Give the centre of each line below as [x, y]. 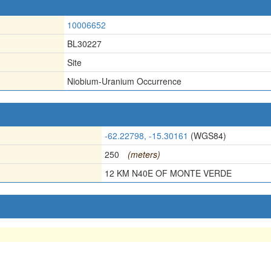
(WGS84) [207, 135]
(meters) [144, 154]
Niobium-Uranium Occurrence [124, 81]
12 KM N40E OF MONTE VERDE [168, 173]
